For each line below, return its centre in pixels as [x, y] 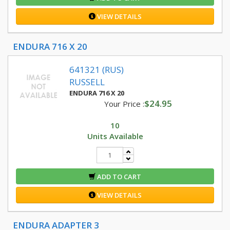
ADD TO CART [118, 177]
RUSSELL [87, 82]
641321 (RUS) [97, 70]
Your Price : [124, 104]
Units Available [115, 136]
